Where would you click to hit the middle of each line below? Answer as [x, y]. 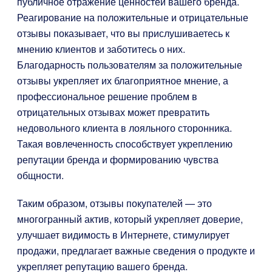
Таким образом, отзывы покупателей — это [114, 203]
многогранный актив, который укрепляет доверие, [130, 219]
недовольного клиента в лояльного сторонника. [124, 128]
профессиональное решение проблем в [107, 96]
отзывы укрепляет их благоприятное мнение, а [123, 80]
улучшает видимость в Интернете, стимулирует [123, 235]
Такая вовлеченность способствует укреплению [125, 144]
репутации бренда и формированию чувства [118, 159]
